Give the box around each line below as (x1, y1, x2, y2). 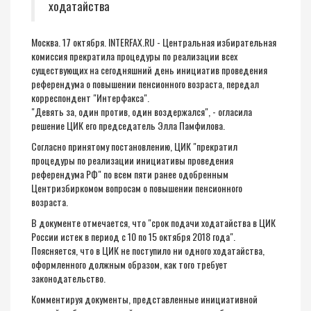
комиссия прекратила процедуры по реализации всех (31, 49, 237, 63)
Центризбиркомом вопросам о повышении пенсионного (31, 180, 242, 195)
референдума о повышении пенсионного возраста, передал (31, 76, 259, 91)
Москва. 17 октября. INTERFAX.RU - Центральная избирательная (31, 35, 276, 49)
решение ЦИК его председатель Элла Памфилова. (31, 118, 225, 133)
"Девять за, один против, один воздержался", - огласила (31, 104, 252, 119)
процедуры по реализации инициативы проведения (31, 153, 233, 167)
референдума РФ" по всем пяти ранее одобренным (31, 167, 228, 181)
